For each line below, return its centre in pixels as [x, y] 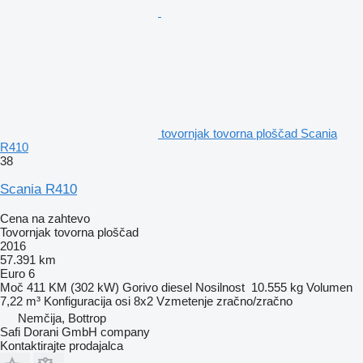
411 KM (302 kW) [73, 287]
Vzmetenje [185, 301]
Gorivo [140, 287]
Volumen [329, 287]
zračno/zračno [254, 301]
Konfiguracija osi [87, 301]
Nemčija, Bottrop [62, 318]
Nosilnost [220, 287]
